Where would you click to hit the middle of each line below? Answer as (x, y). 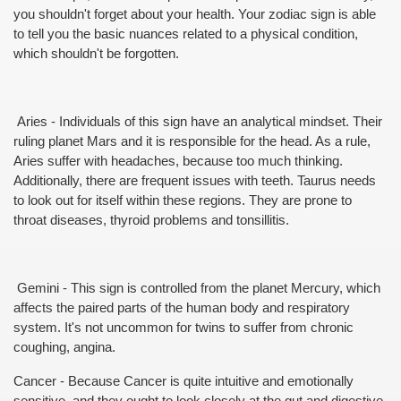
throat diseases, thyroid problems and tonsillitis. (151, 220)
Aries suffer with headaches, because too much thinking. (178, 161)
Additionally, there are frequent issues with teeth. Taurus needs (195, 181)
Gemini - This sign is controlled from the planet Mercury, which (197, 288)
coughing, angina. (64, 347)
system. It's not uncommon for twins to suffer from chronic (183, 328)
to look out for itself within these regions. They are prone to (183, 200)
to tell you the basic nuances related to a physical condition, (186, 34)
